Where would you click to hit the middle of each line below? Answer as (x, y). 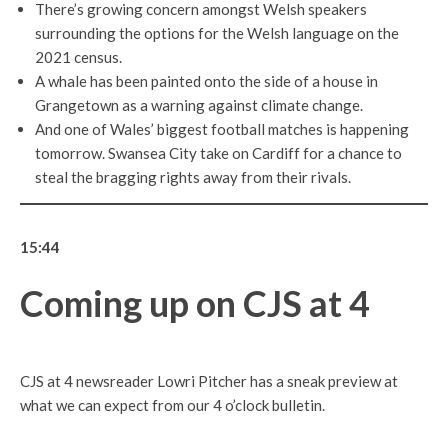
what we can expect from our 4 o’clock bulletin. (172, 405)
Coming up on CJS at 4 (195, 303)
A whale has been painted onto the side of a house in (206, 81)
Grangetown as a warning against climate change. (199, 105)
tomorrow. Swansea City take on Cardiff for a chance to (218, 153)
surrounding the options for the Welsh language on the (217, 33)
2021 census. (78, 57)
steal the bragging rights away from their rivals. (193, 177)
